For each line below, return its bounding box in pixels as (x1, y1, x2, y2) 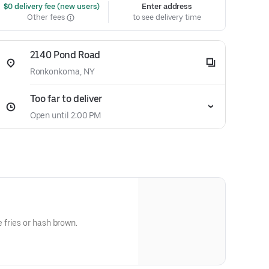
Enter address (142, 2, 193, 11)
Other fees (27, 13, 67, 22)
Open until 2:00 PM (29, 110, 101, 120)
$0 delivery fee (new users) (1, 2, 100, 11)
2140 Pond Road (29, 49, 101, 61)
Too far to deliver (29, 93, 102, 104)
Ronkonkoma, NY (29, 67, 95, 76)
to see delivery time (133, 13, 201, 22)
